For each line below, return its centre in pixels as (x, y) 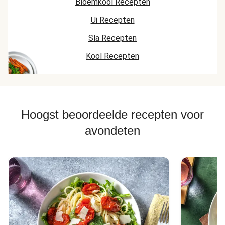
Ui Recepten (113, 20)
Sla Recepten (113, 38)
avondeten (113, 130)
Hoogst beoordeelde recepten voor (113, 114)
